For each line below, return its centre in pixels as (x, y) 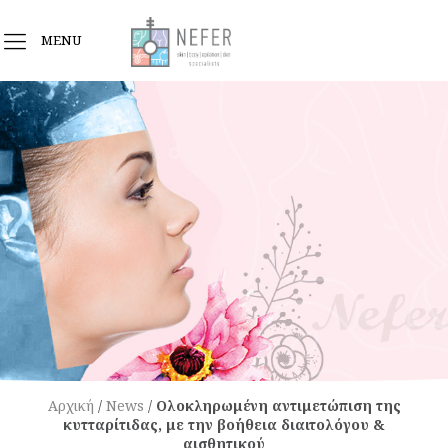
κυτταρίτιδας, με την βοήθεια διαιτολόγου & (224, 424)
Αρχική (70, 405)
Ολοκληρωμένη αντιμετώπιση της (278, 405)
